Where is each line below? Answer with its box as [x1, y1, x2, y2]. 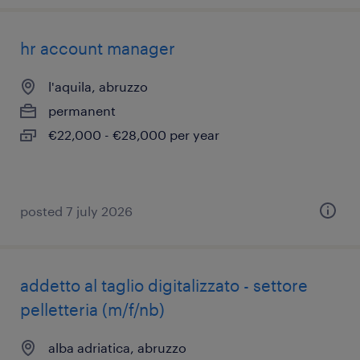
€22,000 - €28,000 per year [48, 127, 219, 142]
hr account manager [20, 39, 175, 58]
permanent [48, 103, 116, 118]
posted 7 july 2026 [20, 203, 133, 219]
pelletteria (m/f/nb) [20, 300, 165, 319]
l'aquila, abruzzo [48, 79, 148, 94]
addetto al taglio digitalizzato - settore [20, 276, 308, 295]
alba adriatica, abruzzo [48, 340, 186, 355]
